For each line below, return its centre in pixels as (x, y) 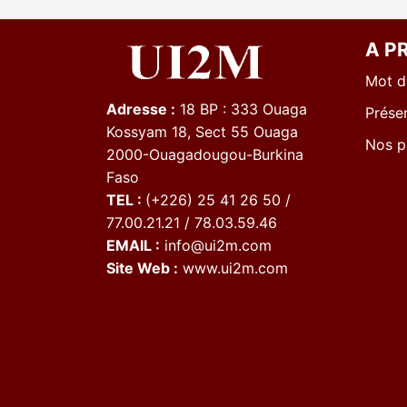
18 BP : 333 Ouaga (241, 109)
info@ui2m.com (216, 245)
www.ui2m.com (233, 268)
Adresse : (141, 109)
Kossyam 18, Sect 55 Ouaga (202, 131)
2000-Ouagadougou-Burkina (205, 154)
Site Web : (142, 268)
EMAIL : (133, 245)
